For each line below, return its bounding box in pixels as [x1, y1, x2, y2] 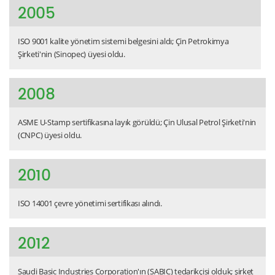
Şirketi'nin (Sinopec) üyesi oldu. [18, 48, 125, 60]
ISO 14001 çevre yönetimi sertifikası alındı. [18, 197, 162, 209]
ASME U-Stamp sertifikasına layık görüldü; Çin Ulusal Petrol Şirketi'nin [18, 116, 257, 128]
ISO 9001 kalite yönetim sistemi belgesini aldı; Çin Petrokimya [18, 35, 229, 47]
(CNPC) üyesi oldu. [18, 129, 82, 141]
